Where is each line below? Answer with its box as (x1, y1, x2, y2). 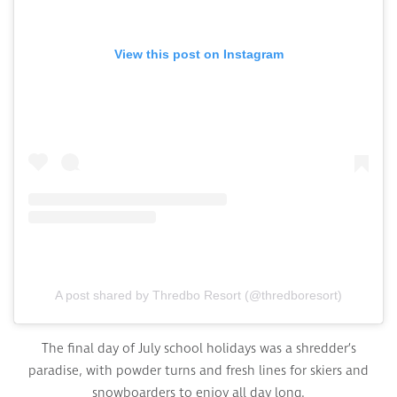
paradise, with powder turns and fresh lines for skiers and (28, 361, 369, 380)
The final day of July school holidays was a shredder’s (41, 339, 356, 358)
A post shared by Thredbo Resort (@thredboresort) (55, 287, 342, 302)
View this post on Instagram (113, 47, 284, 62)
